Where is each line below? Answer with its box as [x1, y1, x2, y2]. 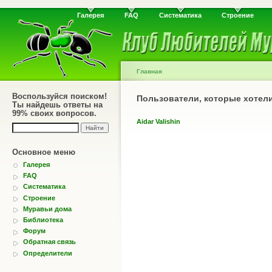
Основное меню [12, 148, 75, 157]
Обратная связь [23, 238, 76, 246]
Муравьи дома [23, 205, 72, 212]
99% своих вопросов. [12, 109, 97, 118]
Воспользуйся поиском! [12, 92, 107, 101]
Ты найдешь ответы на [12, 100, 103, 109]
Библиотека [23, 216, 63, 223]
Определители [23, 249, 72, 257]
